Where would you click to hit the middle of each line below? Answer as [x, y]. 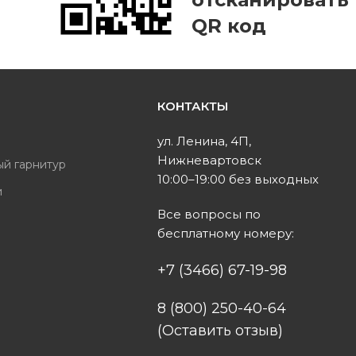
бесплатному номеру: [226, 233]
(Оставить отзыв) [221, 330]
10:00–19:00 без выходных [238, 179]
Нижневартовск [210, 160]
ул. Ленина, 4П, [205, 141]
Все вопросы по [209, 214]
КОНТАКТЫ [193, 106]
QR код [228, 26]
